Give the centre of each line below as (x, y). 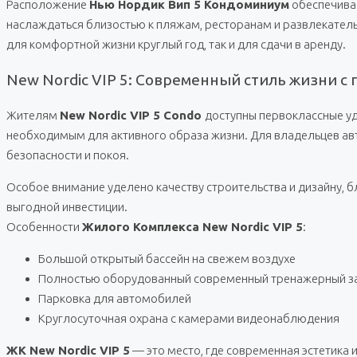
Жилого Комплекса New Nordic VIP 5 (192, 226)
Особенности (44, 226)
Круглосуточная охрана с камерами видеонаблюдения (189, 318)
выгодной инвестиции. (67, 206)
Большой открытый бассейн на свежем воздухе (167, 258)
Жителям (33, 115)
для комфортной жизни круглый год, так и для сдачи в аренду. (176, 45)
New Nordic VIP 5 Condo (132, 115)
